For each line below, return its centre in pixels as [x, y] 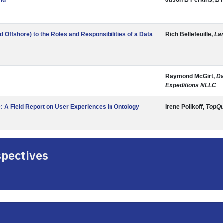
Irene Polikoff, [185, 107]
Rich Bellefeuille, [190, 34]
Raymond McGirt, [191, 76]
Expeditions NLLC [191, 85]
